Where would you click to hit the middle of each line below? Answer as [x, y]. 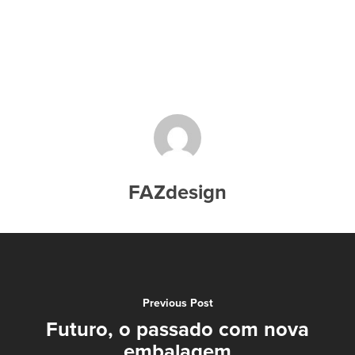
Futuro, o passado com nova [177, 329]
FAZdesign [177, 193]
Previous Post [177, 303]
